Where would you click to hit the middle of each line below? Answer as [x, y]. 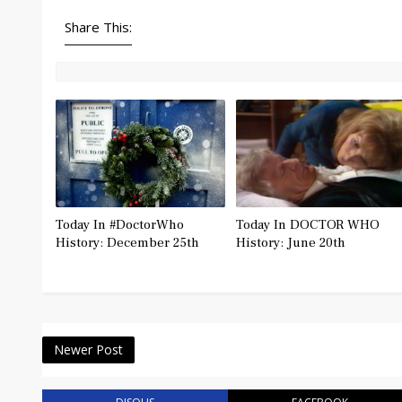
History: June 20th [290, 243]
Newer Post [88, 350]
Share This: [98, 27]
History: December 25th [127, 243]
